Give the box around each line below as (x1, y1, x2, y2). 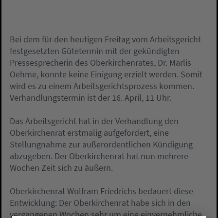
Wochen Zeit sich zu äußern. (10, 162, 113, 173)
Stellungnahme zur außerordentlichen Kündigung (10, 139, 193, 150)
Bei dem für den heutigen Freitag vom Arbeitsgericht (10, 34, 201, 45)
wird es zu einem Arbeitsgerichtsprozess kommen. (10, 80, 194, 91)
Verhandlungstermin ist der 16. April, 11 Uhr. (10, 92, 171, 103)
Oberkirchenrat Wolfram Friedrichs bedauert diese (10, 185, 193, 197)
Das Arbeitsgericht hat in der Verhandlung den (10, 115, 179, 127)
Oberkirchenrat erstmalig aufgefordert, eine (10, 127, 169, 138)
